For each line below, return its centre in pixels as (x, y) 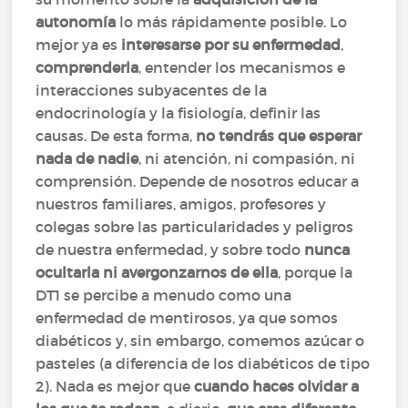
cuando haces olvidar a (277, 386)
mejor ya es (79, 45)
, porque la (316, 272)
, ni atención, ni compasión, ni (247, 158)
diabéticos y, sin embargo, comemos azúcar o (200, 341)
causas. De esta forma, (116, 136)
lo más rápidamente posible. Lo (232, 22)
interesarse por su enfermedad (231, 45)
